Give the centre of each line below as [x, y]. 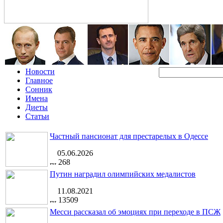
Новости [40, 71]
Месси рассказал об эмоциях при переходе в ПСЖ [135, 212]
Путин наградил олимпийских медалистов [123, 174]
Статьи [37, 116]
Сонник [39, 89]
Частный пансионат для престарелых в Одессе [129, 136]
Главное [39, 80]
